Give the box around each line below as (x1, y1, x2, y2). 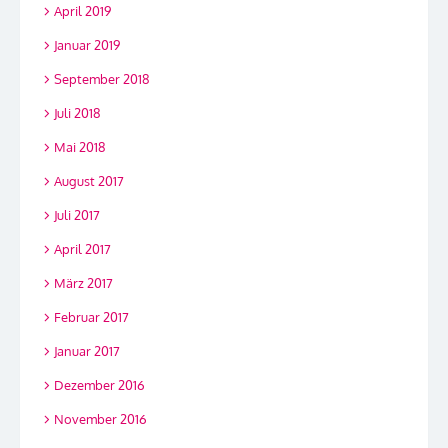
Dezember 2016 (54, 377, 145, 394)
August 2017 (54, 173, 124, 190)
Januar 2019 (54, 37, 120, 54)
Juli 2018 (54, 105, 101, 122)
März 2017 (54, 275, 113, 292)
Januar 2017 (54, 343, 120, 360)
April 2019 (54, 3, 111, 20)
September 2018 (54, 71, 150, 88)
